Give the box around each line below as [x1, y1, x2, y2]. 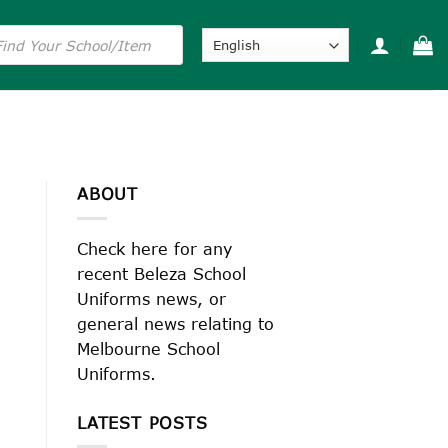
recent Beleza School [77, 263, 246, 283]
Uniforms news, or [77, 288, 226, 308]
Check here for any [77, 238, 232, 258]
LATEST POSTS [77, 412, 208, 432]
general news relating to [77, 313, 274, 333]
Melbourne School [77, 338, 220, 358]
